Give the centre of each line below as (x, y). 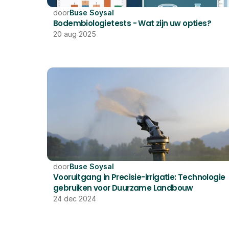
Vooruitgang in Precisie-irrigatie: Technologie (139, 177)
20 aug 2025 (75, 34)
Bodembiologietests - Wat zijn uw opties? (132, 23)
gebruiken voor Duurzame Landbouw (123, 188)
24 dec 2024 (75, 199)
